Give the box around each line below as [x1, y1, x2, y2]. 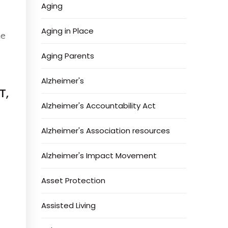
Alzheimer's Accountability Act [41, 100, 156, 111]
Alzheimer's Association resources [41, 125, 170, 136]
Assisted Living [41, 200, 96, 211]
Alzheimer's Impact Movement [41, 150, 157, 161]
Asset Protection [41, 175, 106, 186]
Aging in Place [41, 25, 94, 36]
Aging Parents [41, 50, 95, 61]
